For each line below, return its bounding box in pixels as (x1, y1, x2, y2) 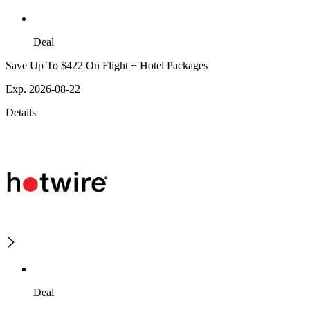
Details (6, 107, 36, 119)
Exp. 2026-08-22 (6, 83, 80, 95)
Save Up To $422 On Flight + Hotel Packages (6, 60, 208, 72)
